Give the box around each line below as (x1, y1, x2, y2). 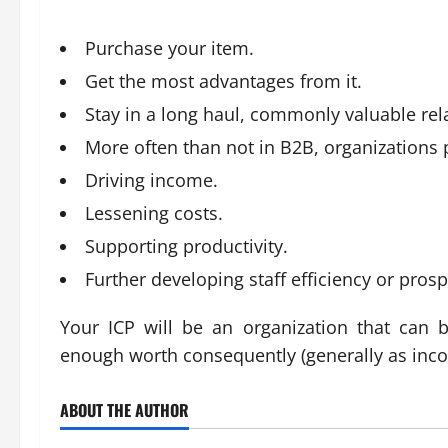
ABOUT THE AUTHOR (60, 398, 189, 422)
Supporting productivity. (85, 234, 288, 258)
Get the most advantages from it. (85, 69, 362, 93)
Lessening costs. (85, 201, 223, 225)
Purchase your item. (85, 36, 254, 60)
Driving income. (85, 168, 218, 192)
